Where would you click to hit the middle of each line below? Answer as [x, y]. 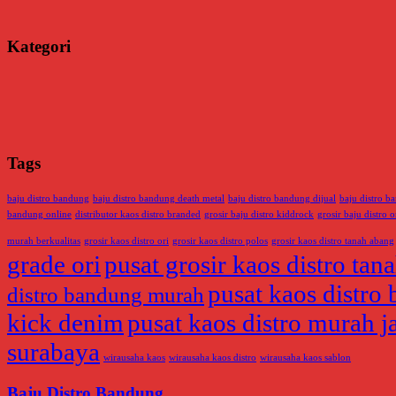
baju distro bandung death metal [159, 199]
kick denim [65, 323]
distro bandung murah [106, 295]
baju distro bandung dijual [282, 199]
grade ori [54, 265]
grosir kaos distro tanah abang [333, 241]
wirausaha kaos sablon [305, 358]
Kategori [39, 47]
